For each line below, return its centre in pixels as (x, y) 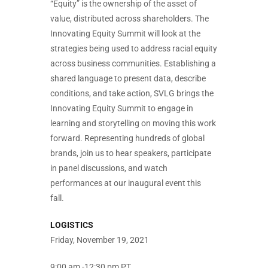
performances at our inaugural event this (126, 183)
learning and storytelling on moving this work (133, 123)
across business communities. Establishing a (133, 63)
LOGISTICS (72, 225)
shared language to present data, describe (128, 78)
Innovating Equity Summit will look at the (125, 33)
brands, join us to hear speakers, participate (131, 153)
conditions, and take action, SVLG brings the (132, 93)
